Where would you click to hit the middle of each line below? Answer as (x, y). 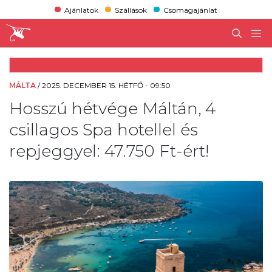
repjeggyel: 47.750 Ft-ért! (109, 151)
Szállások (131, 10)
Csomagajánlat (191, 10)
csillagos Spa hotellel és (104, 129)
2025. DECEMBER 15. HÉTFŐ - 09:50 (106, 85)
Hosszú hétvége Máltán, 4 (112, 108)
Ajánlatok (81, 10)
